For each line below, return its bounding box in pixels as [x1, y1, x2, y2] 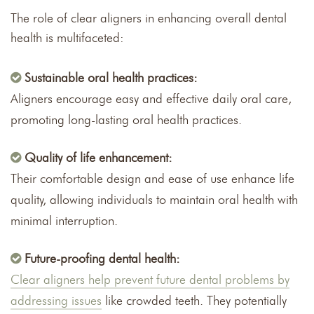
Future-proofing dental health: [25, 250, 180, 266]
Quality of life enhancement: [25, 149, 172, 165]
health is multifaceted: [11, 29, 124, 46]
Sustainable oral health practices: [25, 69, 198, 86]
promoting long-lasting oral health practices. [11, 111, 242, 128]
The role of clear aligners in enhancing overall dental [11, 10, 287, 26]
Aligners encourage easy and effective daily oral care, [11, 90, 292, 107]
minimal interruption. [11, 212, 118, 228]
